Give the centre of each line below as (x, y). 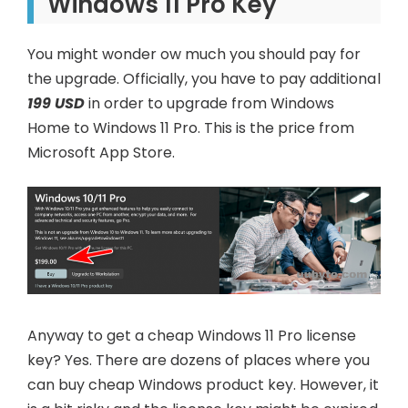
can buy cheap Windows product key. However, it (204, 385)
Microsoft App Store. (102, 153)
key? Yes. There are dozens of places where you (199, 361)
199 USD (56, 104)
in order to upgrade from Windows (210, 104)
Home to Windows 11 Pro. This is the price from (191, 128)
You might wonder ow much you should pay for (194, 55)
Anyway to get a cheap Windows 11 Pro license (192, 336)
